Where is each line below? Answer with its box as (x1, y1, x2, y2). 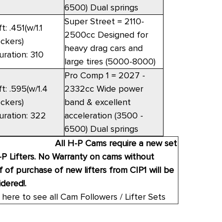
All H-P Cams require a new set (55, 138, 177, 149)
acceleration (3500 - (64, 110, 143, 121)
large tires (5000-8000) (64, 56, 156, 67)
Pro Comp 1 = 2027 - (64, 70, 145, 81)
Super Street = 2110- (64, 16, 144, 27)
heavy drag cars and (64, 43, 143, 54)
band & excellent (64, 97, 131, 108)
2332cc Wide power (64, 83, 143, 95)
